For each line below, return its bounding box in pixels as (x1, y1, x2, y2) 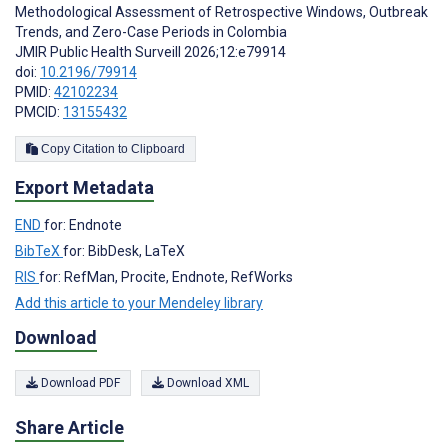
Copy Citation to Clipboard (131, 141, 185, 156)
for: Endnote (44, 217, 122, 234)
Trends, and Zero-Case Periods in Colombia (15, 23, 287, 40)
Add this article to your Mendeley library (15, 295, 263, 312)
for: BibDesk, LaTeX (63, 243, 185, 260)
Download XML (164, 375, 249, 390)
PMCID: (15, 103, 63, 120)
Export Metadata (15, 177, 154, 199)
